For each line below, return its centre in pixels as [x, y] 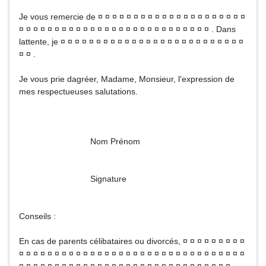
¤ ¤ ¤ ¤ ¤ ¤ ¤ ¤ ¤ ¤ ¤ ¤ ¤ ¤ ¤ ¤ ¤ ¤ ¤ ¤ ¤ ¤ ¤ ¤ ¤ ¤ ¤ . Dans [127, 29]
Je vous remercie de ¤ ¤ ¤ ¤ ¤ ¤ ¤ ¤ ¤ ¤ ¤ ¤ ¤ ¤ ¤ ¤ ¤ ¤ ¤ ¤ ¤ [132, 17]
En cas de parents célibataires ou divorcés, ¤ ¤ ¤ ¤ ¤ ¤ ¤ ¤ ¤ [132, 241]
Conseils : [37, 216]
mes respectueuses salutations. [78, 91]
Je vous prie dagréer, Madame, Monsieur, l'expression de [127, 79]
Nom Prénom [80, 141]
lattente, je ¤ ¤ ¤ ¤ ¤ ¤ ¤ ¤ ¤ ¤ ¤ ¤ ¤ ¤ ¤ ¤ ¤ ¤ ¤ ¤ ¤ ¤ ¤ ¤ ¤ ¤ [131, 42]
